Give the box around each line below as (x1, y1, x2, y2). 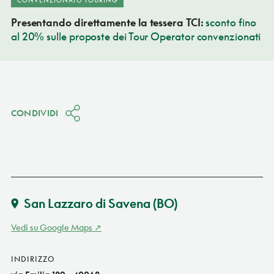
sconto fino (206, 15, 256, 29)
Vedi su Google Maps (10, 221, 92, 232)
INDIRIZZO (10, 254, 54, 264)
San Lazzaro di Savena (23, 195, 150, 210)
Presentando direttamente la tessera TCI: (10, 15, 206, 29)
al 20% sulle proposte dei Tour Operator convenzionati (10, 29, 261, 43)
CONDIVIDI (10, 107, 59, 118)
